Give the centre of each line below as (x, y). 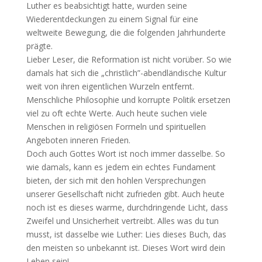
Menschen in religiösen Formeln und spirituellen (116, 127)
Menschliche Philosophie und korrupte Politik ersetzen (128, 100)
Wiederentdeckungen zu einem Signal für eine (112, 19)
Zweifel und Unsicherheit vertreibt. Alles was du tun (122, 221)
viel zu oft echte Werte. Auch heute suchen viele (116, 113)
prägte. (39, 46)
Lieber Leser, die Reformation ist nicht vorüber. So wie (129, 60)
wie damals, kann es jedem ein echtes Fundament (121, 167)
